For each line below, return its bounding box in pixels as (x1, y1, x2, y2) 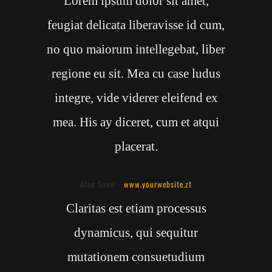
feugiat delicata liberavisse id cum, (47, 18, 225, 33)
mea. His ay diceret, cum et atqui (53, 115, 219, 130)
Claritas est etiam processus (66, 201, 206, 216)
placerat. (114, 139, 158, 154)
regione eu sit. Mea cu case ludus (52, 66, 220, 81)
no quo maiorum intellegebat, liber (47, 42, 225, 57)
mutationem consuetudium (67, 250, 205, 265)
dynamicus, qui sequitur (74, 225, 198, 240)
